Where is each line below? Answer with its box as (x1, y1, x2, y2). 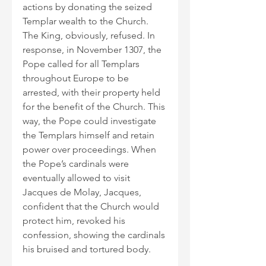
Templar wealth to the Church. (23, 15, 151, 27)
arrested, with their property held (23, 87, 163, 99)
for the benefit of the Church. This (23, 101, 167, 113)
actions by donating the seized (23, 1, 154, 13)
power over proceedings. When (23, 144, 159, 156)
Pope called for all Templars (23, 58, 142, 70)
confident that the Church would (23, 201, 161, 213)
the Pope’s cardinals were (23, 158, 131, 170)
